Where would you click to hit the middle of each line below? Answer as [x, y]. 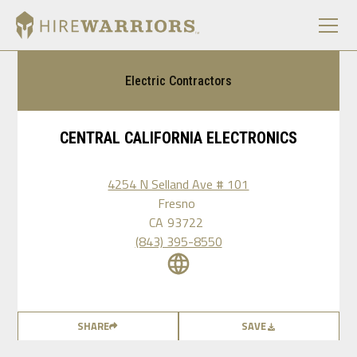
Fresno [176, 203]
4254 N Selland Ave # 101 [178, 184]
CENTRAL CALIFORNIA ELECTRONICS [178, 138]
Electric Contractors [178, 80]
